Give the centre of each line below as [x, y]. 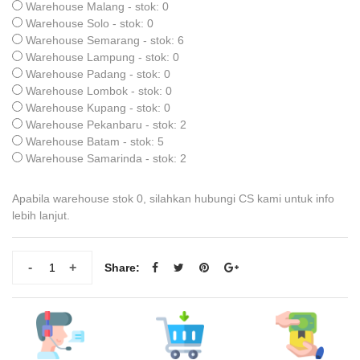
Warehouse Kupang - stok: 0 [98, 108]
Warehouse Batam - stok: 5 [95, 141]
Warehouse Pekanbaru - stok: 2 [106, 125]
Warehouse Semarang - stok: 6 [105, 40]
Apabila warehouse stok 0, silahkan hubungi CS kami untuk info [173, 198]
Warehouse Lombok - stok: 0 [99, 91]
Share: [122, 267]
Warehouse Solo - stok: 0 [90, 23]
